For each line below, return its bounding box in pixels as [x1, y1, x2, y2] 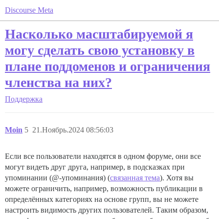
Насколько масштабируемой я [5, 26, 193, 42]
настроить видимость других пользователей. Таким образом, [5, 206, 208, 214]
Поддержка [5, 95, 43, 103]
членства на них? [5, 75, 112, 90]
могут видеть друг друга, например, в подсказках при [5, 163, 185, 171]
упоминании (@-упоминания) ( [5, 174, 110, 182]
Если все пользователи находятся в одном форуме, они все [5, 152, 201, 160]
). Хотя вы [160, 174, 194, 182]
